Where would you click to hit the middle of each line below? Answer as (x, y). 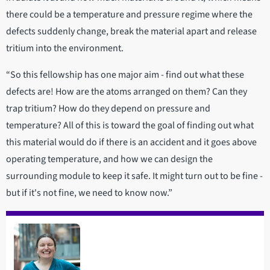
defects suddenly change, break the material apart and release (131, 32)
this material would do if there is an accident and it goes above (131, 143)
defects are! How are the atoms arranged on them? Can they (127, 92)
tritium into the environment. (66, 49)
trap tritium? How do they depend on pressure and (108, 109)
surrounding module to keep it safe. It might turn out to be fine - (134, 176)
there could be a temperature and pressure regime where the (129, 15)
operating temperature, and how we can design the (109, 159)
